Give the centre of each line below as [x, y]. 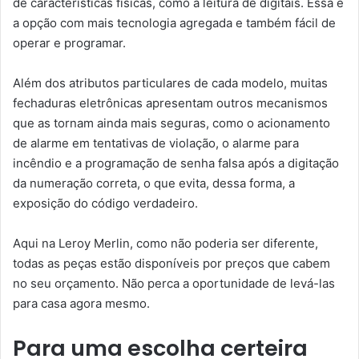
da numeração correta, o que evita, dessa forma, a [154, 184]
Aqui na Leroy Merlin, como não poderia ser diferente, [165, 244]
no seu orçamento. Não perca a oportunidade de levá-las [174, 284]
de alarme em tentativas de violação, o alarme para [156, 143]
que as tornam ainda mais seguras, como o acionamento [171, 123]
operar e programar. [69, 43]
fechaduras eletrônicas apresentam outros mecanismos [170, 103]
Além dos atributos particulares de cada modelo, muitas [170, 83]
